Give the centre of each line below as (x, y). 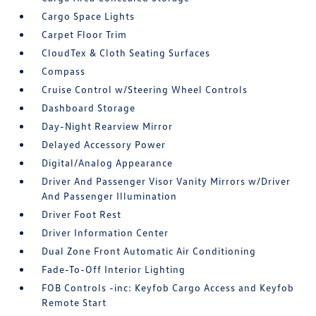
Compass (64, 71)
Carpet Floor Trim (85, 34)
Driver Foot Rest (82, 214)
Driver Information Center (105, 232)
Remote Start (74, 302)
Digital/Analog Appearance (108, 163)
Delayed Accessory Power (104, 144)
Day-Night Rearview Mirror (108, 126)
